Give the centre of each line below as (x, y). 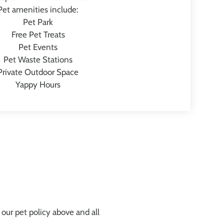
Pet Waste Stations (38, 59)
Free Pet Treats (38, 34)
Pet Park (38, 22)
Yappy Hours (38, 84)
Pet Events (38, 47)
